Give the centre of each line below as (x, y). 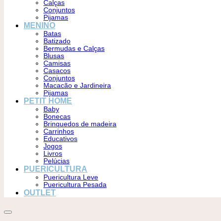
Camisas (57, 63)
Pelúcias (56, 161)
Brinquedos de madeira (80, 124)
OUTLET (40, 193)
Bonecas (57, 117)
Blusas (54, 56)
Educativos (60, 139)
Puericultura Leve (71, 177)
